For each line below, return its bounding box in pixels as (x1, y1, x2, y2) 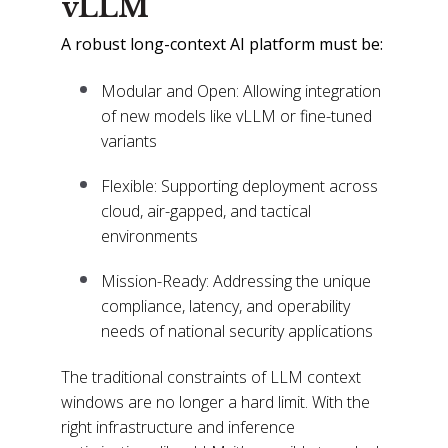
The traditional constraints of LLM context (61, 366, 362, 389)
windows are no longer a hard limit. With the (61, 391, 371, 414)
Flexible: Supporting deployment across (101, 174, 379, 197)
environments (101, 224, 199, 247)
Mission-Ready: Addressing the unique (101, 269, 372, 292)
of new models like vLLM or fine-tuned (101, 104, 373, 127)
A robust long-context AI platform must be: (61, 33, 384, 56)
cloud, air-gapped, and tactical (101, 199, 312, 222)
